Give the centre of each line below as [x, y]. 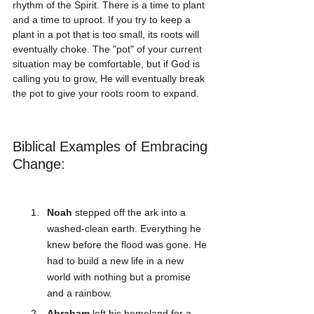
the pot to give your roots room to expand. [106, 94]
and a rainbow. [80, 293]
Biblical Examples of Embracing [112, 147]
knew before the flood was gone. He [128, 244]
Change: [39, 164]
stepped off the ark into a [130, 212]
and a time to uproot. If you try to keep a [103, 20]
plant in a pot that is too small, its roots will [107, 35]
